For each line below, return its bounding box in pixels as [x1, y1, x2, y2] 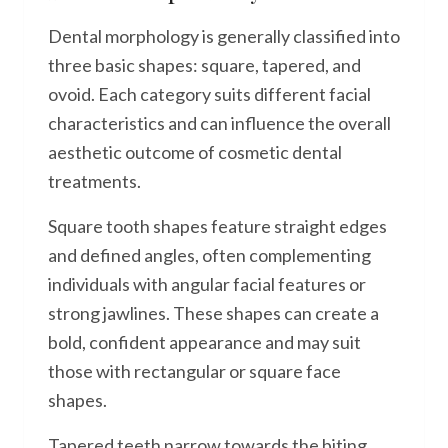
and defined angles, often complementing [48, 244, 371, 266]
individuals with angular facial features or [48, 273, 366, 295]
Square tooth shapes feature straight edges [48, 215, 387, 237]
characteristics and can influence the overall [48, 112, 391, 134]
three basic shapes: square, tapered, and [48, 54, 361, 76]
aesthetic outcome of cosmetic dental [48, 141, 342, 163]
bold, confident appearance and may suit [48, 331, 361, 353]
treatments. [48, 170, 141, 192]
